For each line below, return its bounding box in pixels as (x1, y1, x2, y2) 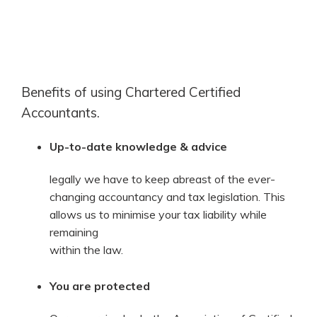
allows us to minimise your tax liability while (50, 207, 267, 222)
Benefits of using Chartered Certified (21, 83, 241, 100)
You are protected (50, 278, 150, 293)
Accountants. (21, 103, 100, 121)
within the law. (50, 243, 123, 258)
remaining (50, 225, 98, 240)
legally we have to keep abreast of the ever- (50, 172, 275, 187)
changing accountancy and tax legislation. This (50, 190, 285, 204)
